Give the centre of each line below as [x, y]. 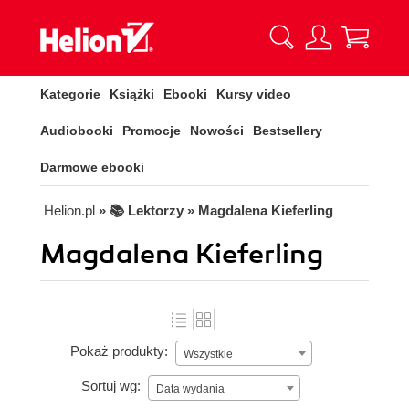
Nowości [217, 131]
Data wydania [190, 389]
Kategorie [70, 94]
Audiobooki [77, 131]
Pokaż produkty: [119, 351]
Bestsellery [288, 131]
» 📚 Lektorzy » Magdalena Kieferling [216, 210]
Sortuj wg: [111, 386]
